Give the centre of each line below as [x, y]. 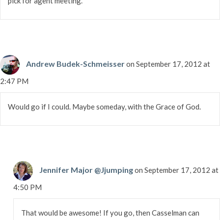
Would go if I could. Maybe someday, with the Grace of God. [104, 106]
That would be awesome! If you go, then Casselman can [110, 212]
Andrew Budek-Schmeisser [75, 63]
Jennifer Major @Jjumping [86, 169]
